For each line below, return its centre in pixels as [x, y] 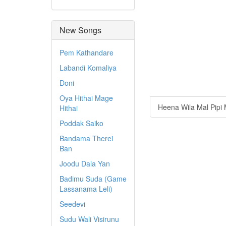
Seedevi [72, 204]
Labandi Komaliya [88, 68]
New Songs [80, 30]
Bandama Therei [86, 138]
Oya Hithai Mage [86, 98]
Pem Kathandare [87, 52]
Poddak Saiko [81, 123]
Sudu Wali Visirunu [89, 219]
